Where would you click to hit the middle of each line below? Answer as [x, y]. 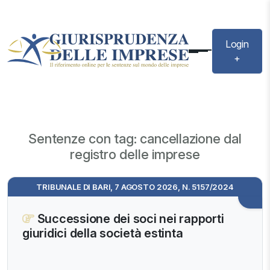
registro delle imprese [135, 155]
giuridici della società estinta [103, 234]
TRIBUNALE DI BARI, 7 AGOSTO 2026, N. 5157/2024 [135, 187]
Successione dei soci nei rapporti [129, 219]
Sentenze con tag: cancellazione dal [135, 139]
